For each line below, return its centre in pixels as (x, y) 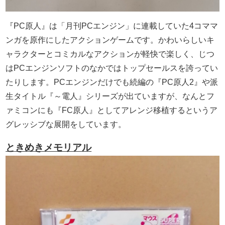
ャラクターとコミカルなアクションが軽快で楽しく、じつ (110, 54)
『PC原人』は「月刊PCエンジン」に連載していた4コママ (112, 26)
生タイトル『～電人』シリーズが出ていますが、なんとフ (110, 96)
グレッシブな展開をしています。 (66, 125)
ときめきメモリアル (49, 148)
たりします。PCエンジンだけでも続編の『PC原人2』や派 (112, 82)
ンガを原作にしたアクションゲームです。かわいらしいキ (110, 40)
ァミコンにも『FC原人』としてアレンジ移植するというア (112, 110)
